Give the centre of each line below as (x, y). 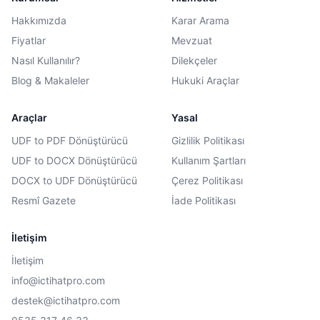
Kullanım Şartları (209, 160)
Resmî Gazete (44, 200)
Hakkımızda (39, 20)
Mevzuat (192, 40)
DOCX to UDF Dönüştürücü (74, 180)
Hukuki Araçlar (205, 80)
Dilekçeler (194, 60)
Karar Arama (200, 20)
